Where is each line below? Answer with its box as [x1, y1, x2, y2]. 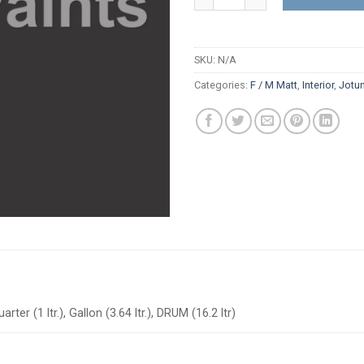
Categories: [194, 78, 250, 91]
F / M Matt [250, 78, 297, 91]
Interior [302, 78, 334, 91]
